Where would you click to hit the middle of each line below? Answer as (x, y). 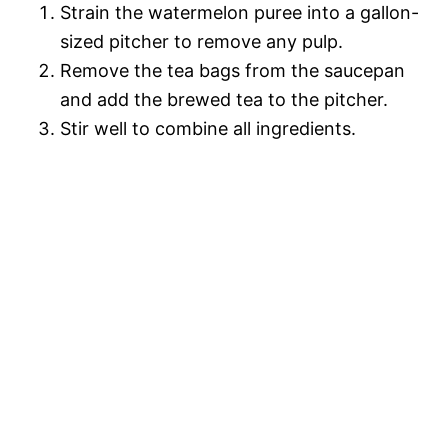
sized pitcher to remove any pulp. (201, 41)
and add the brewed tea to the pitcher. (224, 99)
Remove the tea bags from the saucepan (232, 70)
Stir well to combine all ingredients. (208, 128)
